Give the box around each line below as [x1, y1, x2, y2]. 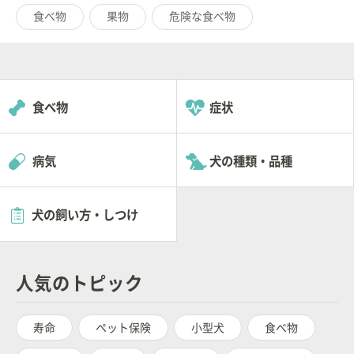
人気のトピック [15, 273, 144, 292]
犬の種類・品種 [209, 154, 292, 168]
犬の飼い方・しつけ [31, 209, 138, 222]
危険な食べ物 [169, 11, 236, 23]
